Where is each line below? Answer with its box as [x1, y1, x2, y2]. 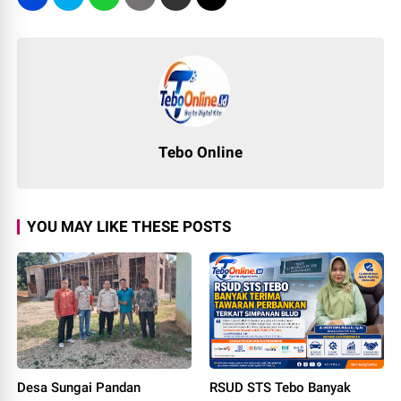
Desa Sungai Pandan [17, 379, 141, 396]
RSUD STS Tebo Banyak [209, 379, 351, 396]
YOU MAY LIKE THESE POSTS [27, 218, 232, 235]
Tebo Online [158, 143, 243, 161]
